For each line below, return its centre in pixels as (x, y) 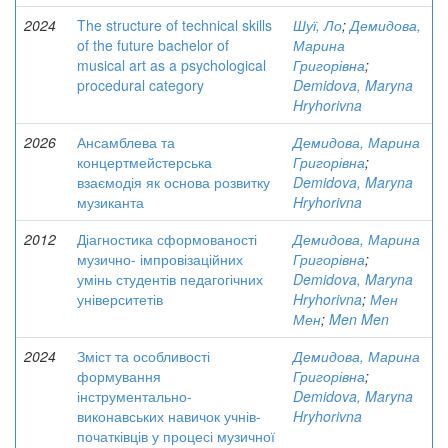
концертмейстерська (144, 162)
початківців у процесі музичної (176, 436)
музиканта (110, 202)
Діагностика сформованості (167, 239)
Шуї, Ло (317, 25)
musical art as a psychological (171, 65)
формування (119, 376)
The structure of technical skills (174, 25)
